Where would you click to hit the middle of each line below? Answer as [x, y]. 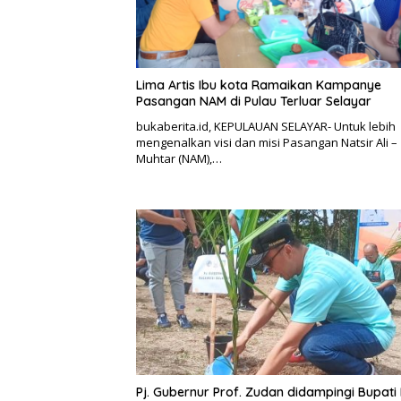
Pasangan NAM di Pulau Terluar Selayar [254, 101]
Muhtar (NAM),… [179, 158]
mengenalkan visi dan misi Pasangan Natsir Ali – [267, 142]
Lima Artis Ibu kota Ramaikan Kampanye [259, 85]
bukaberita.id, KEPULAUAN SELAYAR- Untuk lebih [266, 126]
